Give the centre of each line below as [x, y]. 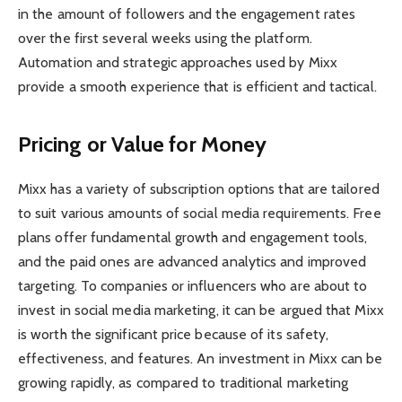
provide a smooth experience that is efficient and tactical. [197, 87]
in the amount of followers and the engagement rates [187, 14]
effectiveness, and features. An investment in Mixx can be [201, 358]
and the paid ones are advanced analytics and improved [192, 261]
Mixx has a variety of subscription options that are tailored [199, 188]
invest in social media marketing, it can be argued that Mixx [201, 310]
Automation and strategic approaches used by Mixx [178, 63]
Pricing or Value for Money [143, 144]
